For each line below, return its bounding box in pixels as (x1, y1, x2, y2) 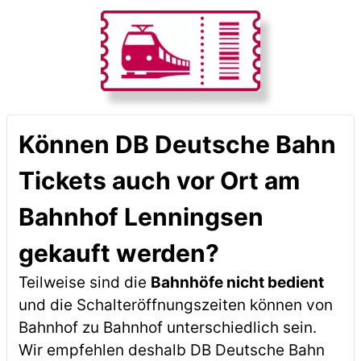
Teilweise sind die (18, 273, 151, 292)
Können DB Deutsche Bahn (18, 130, 336, 159)
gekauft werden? (18, 239, 219, 268)
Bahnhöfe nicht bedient (150, 273, 324, 292)
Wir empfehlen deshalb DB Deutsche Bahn (18, 341, 325, 359)
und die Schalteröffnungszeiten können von (18, 296, 333, 314)
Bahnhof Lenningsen (18, 202, 263, 231)
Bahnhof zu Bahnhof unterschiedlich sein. (18, 318, 317, 337)
